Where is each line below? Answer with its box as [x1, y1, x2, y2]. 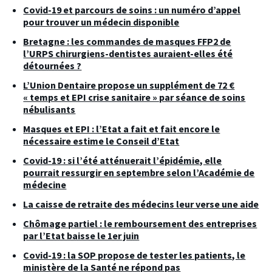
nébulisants [23, 103, 76, 115]
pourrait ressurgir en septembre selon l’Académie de [23, 166, 255, 178]
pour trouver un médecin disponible [23, 15, 180, 28]
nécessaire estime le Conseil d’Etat [23, 134, 180, 147]
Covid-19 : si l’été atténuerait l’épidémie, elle [23, 154, 222, 166]
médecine [23, 178, 67, 191]
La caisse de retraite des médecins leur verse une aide [23, 197, 259, 210]
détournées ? [23, 59, 82, 72]
